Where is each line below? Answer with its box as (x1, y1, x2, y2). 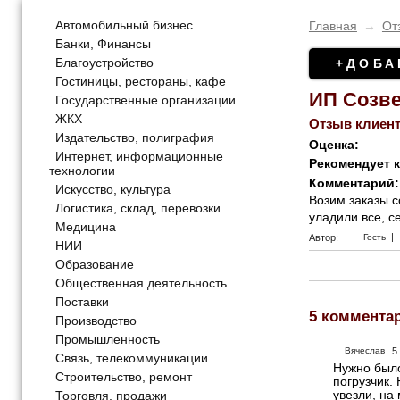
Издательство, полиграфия (55, 130, 214, 146)
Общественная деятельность (55, 276, 227, 291)
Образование (55, 257, 134, 272)
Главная (308, 19, 357, 34)
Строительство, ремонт (55, 370, 192, 385)
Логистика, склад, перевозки (55, 201, 221, 216)
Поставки (55, 295, 109, 310)
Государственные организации (55, 93, 236, 108)
